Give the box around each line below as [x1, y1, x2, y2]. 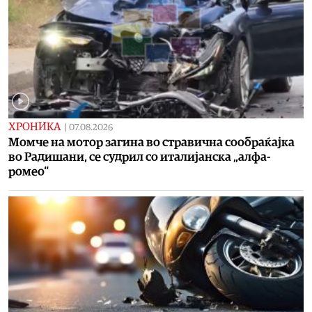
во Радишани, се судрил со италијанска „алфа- [8, 150, 270, 163]
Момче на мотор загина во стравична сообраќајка [8, 136, 295, 148]
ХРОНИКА [8, 120, 61, 132]
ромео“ [8, 165, 49, 178]
